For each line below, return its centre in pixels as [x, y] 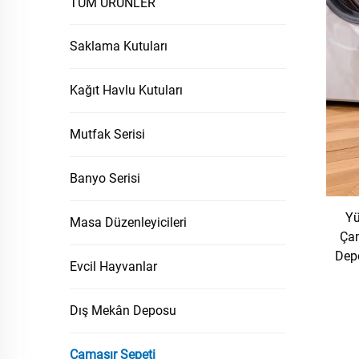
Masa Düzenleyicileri [128, 222]
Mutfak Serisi [107, 134]
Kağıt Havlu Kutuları [126, 90]
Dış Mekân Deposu [123, 311]
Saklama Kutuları [119, 46]
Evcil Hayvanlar [113, 266]
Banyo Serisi [105, 178]
